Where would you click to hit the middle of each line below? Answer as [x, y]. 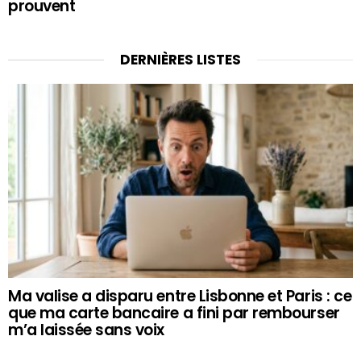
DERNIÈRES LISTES [180, 60]
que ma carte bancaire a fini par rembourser [174, 313]
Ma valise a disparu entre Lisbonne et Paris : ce [180, 297]
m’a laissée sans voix [87, 330]
